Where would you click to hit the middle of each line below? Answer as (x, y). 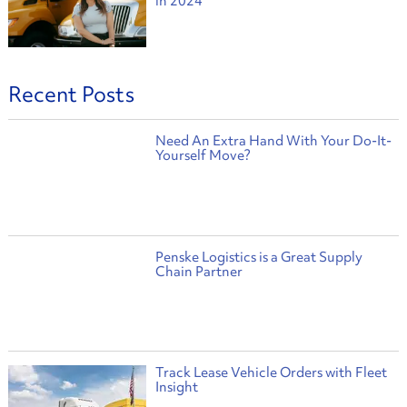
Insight (176, 387)
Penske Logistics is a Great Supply (258, 257)
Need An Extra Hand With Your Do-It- (273, 141)
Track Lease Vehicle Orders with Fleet (271, 372)
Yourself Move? (203, 156)
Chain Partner (199, 271)
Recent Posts (71, 94)
